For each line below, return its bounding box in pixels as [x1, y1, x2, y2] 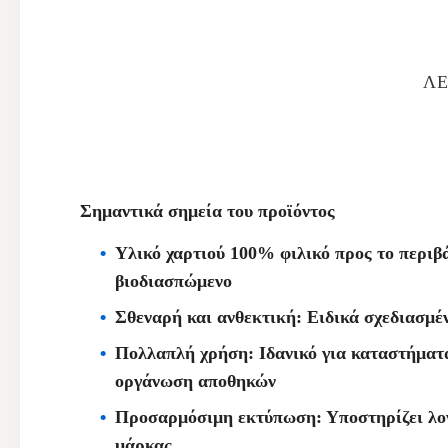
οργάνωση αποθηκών [115, 371, 276, 391]
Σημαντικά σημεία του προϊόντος [80, 201, 335, 221]
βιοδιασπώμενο [115, 271, 232, 291]
